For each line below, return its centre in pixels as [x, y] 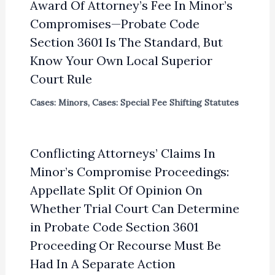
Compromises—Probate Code [114, 23]
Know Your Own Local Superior [121, 60]
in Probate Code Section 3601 [114, 227]
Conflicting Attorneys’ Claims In [122, 153]
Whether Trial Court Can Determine [134, 208]
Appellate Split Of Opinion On [116, 190]
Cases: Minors [59, 102]
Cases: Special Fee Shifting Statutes [165, 102]
